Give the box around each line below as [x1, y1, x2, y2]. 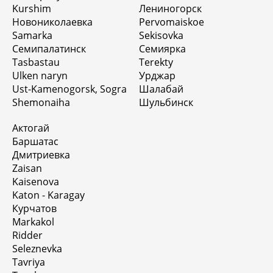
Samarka [12, 28, 52, 42]
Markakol [12, 214, 54, 229]
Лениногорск [139, 1, 202, 15]
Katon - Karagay [12, 188, 85, 202]
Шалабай [139, 82, 183, 96]
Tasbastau [12, 55, 60, 69]
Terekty [139, 55, 173, 69]
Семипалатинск [12, 41, 86, 55]
